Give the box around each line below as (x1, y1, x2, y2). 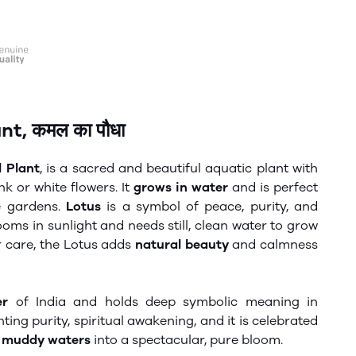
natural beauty (134, 237, 229, 252)
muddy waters (2, 332, 91, 347)
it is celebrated (223, 313, 318, 328)
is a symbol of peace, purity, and (101, 199, 318, 214)
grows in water (133, 180, 232, 195)
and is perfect (232, 180, 318, 195)
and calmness (228, 237, 319, 252)
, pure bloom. (204, 332, 283, 347)
